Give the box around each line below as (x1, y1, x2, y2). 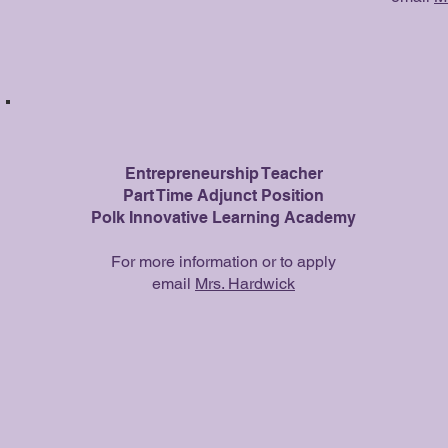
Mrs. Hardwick (195, 274, 295, 293)
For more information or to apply (111, 252, 336, 271)
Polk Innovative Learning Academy (91, 208, 356, 227)
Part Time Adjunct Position (123, 186, 324, 205)
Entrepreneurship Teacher (124, 164, 323, 183)
